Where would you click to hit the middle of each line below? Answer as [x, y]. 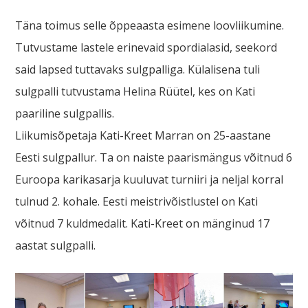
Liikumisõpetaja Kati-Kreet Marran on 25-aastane [143, 136]
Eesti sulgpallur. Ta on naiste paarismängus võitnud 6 [154, 158]
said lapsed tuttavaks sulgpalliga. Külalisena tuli [138, 70]
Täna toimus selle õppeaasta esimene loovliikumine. [150, 26]
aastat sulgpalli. [56, 246]
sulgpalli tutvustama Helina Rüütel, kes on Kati [135, 92]
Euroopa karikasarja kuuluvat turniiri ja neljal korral [150, 180]
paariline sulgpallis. [65, 114]
